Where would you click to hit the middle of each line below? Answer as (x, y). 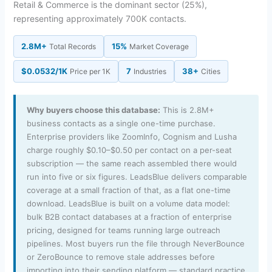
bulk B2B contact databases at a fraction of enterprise (129, 216)
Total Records (72, 46)
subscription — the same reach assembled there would (131, 163)
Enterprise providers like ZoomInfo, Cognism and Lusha (131, 136)
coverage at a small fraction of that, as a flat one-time (128, 190)
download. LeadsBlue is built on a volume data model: (128, 203)
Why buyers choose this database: (93, 110)
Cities (210, 71)
